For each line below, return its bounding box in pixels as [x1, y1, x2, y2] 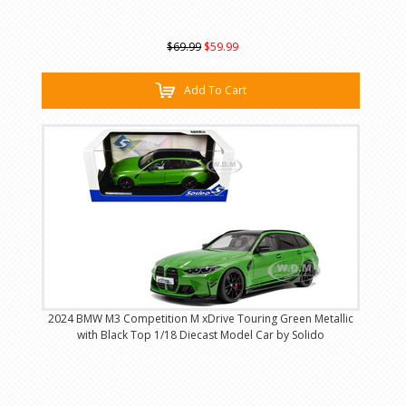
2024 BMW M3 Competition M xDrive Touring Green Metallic [47, 311, 353, 327]
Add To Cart [183, 82, 246, 98]
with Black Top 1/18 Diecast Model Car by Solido [76, 327, 324, 343]
